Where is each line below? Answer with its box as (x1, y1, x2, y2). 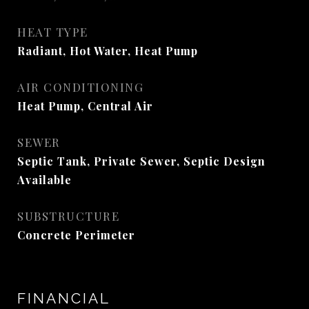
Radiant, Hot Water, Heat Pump (17, 43, 198, 58)
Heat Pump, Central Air (17, 99, 153, 113)
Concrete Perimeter (17, 228, 135, 242)
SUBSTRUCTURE (17, 208, 119, 223)
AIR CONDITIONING (17, 79, 143, 94)
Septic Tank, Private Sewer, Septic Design (17, 154, 266, 168)
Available (17, 172, 72, 187)
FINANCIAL (17, 290, 110, 307)
